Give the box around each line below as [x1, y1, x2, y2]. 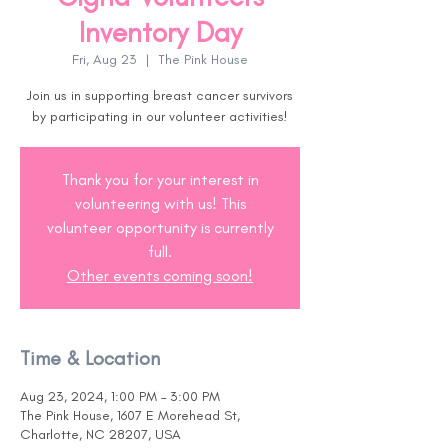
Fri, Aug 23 [72, 51, 137, 68]
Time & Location [20, 346, 160, 370]
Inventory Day [78, 15, 242, 49]
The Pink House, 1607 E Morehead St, [20, 407, 240, 424]
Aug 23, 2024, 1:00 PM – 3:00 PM [20, 388, 220, 405]
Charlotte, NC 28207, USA [20, 426, 181, 443]
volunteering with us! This [74, 194, 246, 213]
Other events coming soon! [67, 266, 253, 285]
